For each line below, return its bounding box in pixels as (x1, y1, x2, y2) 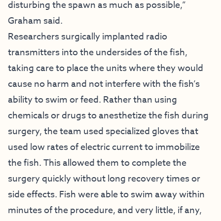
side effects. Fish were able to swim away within (8, 187, 205, 201)
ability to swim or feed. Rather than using (8, 93, 177, 107)
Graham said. (8, 14, 63, 28)
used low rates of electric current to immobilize (8, 140, 200, 154)
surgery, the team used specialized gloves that (8, 124, 198, 138)
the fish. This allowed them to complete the (8, 156, 186, 170)
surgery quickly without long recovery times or (8, 172, 200, 185)
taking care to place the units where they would (8, 61, 203, 75)
